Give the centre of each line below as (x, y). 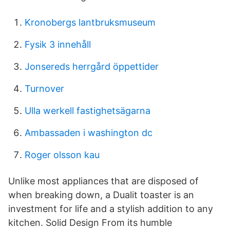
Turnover (44, 89)
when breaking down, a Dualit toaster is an (101, 195)
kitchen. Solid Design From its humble (90, 223)
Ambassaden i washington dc (89, 133)
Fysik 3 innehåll (58, 44)
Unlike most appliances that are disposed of (103, 181)
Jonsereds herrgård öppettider (92, 66)
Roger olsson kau (62, 155)
